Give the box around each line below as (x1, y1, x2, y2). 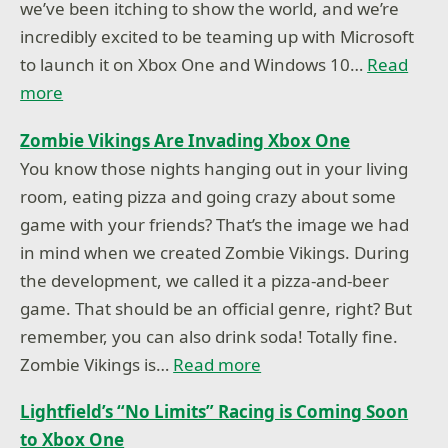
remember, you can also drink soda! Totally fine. (20, 324, 399, 348)
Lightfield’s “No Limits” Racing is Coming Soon (20, 400, 409, 424)
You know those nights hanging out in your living (20, 156, 409, 180)
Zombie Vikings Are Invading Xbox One (20, 128, 351, 152)
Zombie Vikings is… (20, 352, 174, 376)
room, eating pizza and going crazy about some (20, 184, 397, 208)
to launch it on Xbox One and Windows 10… (20, 53, 368, 77)
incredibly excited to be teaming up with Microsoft (20, 25, 415, 49)
